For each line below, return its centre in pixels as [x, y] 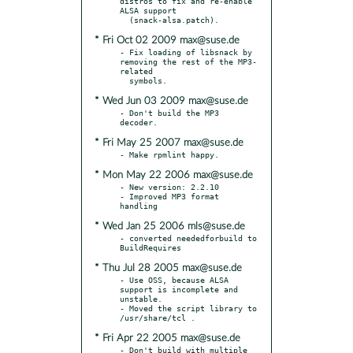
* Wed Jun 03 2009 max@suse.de [171, 101]
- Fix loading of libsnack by [186, 52]
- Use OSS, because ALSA [174, 279]
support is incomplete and [179, 289]
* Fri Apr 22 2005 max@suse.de [167, 338]
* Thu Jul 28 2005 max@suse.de [168, 268]
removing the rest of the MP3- [188, 61]
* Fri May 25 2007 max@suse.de [169, 143]
